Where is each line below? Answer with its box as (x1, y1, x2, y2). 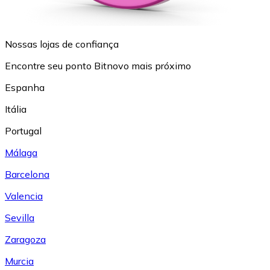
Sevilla (5, 212, 34, 224)
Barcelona (5, 168, 49, 181)
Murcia (5, 255, 34, 268)
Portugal (5, 125, 42, 137)
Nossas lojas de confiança (5, 38, 119, 51)
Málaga (5, 146, 37, 159)
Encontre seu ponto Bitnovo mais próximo (5, 60, 191, 72)
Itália (5, 103, 27, 116)
